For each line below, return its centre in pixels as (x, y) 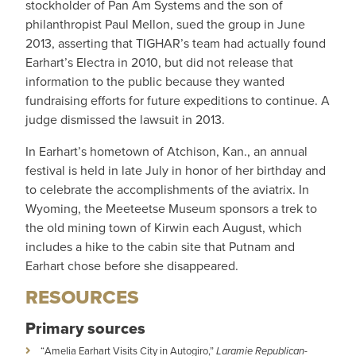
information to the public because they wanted (155, 81)
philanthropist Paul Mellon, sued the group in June (165, 24)
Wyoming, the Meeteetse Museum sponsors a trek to (171, 209)
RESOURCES (82, 297)
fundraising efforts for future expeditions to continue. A (178, 101)
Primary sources (85, 329)
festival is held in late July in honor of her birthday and (176, 170)
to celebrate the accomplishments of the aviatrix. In (167, 190)
